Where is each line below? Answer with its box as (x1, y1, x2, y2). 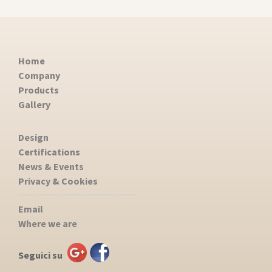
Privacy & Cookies (18, 175, 98, 187)
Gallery (18, 98, 50, 110)
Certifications (18, 146, 80, 158)
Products (18, 84, 59, 96)
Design (18, 131, 49, 143)
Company (18, 69, 60, 81)
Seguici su (18, 249, 63, 261)
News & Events (18, 160, 84, 172)
